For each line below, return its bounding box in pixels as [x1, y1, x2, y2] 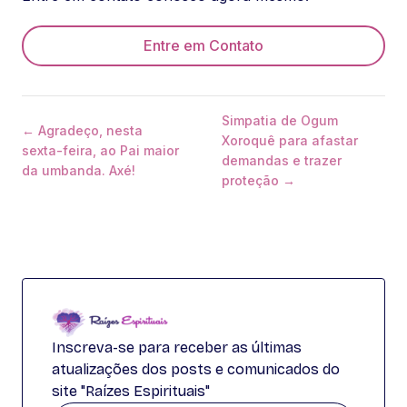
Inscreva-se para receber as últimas [52, 339, 302, 356]
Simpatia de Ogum [222, 113, 338, 128]
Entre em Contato [144, 36, 263, 55]
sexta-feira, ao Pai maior [22, 143, 179, 158]
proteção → [222, 173, 295, 188]
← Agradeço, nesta [22, 123, 143, 138]
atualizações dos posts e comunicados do [52, 361, 340, 378]
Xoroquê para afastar [222, 133, 358, 148]
